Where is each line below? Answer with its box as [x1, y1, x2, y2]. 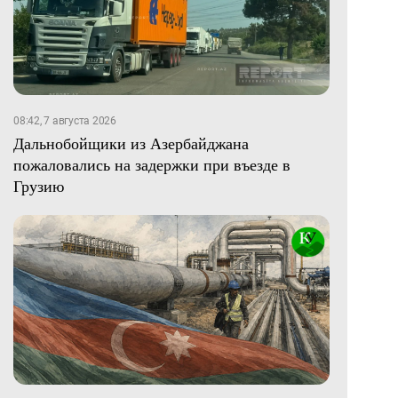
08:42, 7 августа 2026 [13, 114, 116, 127]
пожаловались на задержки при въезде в [13, 153, 291, 175]
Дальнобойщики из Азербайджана [13, 131, 249, 154]
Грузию [13, 174, 64, 196]
